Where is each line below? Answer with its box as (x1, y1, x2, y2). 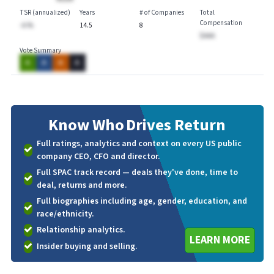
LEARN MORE (189, 232, 250, 247)
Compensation (199, 18, 242, 28)
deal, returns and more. (36, 179, 127, 191)
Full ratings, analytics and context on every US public (36, 138, 242, 149)
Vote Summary (19, 45, 61, 55)
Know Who (48, 114, 124, 136)
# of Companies (139, 8, 184, 17)
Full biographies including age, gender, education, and (36, 196, 247, 207)
